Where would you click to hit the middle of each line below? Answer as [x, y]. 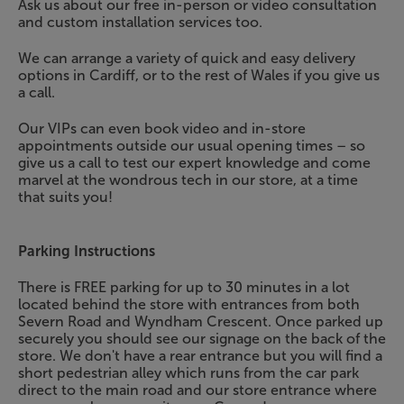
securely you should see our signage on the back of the [202, 338]
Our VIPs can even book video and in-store [161, 128]
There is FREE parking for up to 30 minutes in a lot [184, 287]
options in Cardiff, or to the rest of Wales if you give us [198, 75]
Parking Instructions [86, 251]
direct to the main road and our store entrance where [197, 390]
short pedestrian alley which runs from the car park [188, 372]
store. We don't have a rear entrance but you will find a [200, 355]
